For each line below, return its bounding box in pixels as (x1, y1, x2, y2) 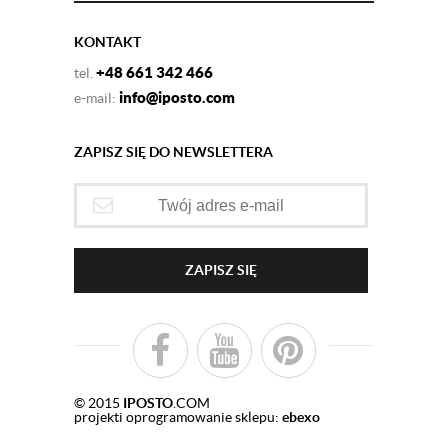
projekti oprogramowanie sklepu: (74, 409, 282, 425)
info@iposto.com (119, 89, 235, 106)
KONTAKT (74, 34, 141, 50)
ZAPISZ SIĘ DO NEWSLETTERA (74, 144, 273, 160)
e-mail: (74, 90, 119, 106)
